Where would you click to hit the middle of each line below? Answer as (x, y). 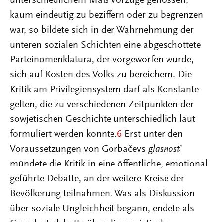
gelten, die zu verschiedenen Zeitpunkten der (102, 105)
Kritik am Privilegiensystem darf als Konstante (104, 90)
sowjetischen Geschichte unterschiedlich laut (103, 119)
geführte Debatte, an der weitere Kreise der (97, 179)
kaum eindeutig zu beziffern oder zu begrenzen (107, 15)
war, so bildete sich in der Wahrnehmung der (102, 30)
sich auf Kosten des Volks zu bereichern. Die (101, 75)
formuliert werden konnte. (63, 134)
